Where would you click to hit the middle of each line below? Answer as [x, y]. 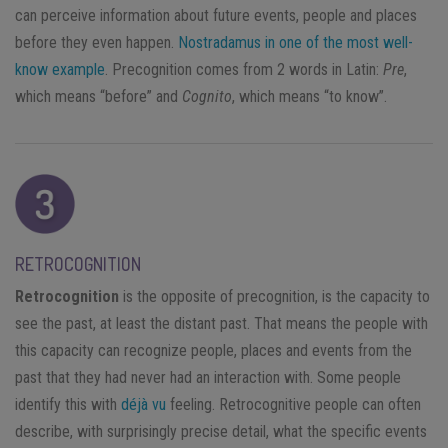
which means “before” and [98, 96]
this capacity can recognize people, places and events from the [213, 350]
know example [60, 69]
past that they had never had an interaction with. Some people [208, 377]
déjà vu [143, 404]
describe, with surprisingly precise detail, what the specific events [221, 431]
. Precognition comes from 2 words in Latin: [244, 69]
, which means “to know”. [309, 96]
